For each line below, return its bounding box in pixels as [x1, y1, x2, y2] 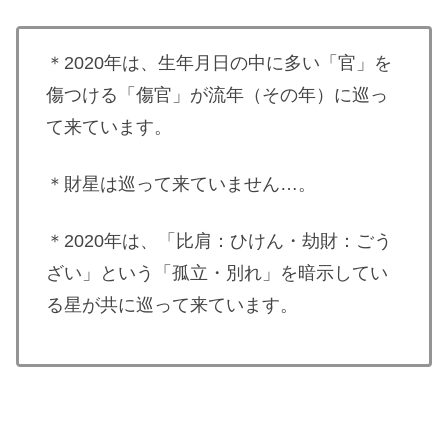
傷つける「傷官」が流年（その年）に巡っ [46, 84, 388, 105]
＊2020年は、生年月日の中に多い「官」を [46, 52, 392, 73]
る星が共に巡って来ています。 [46, 295, 298, 316]
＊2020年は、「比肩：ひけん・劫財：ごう [46, 231, 392, 252]
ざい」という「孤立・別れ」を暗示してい [46, 263, 388, 284]
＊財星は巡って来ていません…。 [46, 173, 316, 194]
